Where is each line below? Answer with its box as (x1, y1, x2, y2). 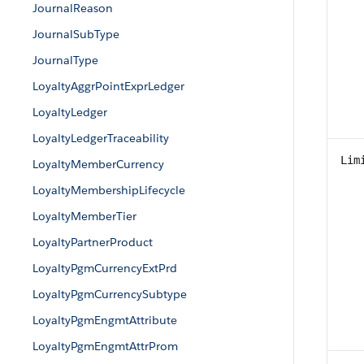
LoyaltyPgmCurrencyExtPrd (32, 261, 177, 275)
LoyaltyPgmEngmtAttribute (32, 313, 177, 327)
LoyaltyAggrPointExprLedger (32, 79, 184, 93)
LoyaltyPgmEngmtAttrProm (32, 339, 178, 353)
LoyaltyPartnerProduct (32, 235, 153, 249)
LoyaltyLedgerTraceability (32, 131, 169, 145)
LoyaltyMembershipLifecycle (32, 183, 185, 197)
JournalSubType (32, 27, 119, 41)
